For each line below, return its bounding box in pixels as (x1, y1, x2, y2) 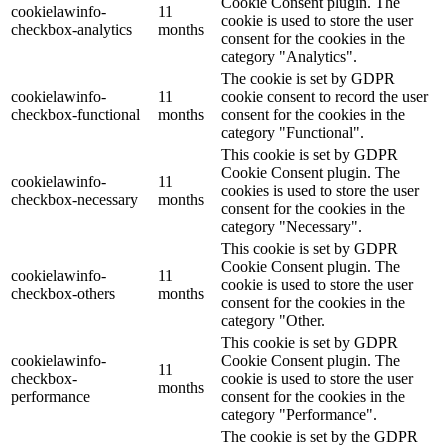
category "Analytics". (221, 47, 357, 65)
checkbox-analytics (11, 20, 132, 38)
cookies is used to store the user (221, 181, 419, 199)
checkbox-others (11, 284, 115, 302)
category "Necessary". (221, 217, 362, 235)
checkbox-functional (11, 105, 140, 123)
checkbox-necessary (11, 190, 138, 208)
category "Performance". (221, 405, 377, 423)
